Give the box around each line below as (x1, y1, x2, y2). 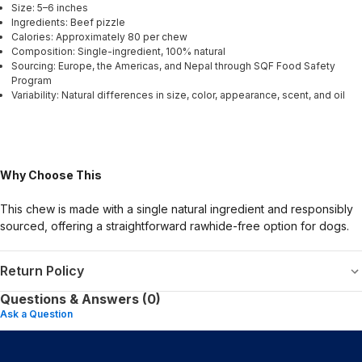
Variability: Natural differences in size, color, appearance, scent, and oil (11, 89, 345, 102)
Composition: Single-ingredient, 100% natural (11, 45, 225, 58)
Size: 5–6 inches (11, 2, 88, 15)
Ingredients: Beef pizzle (11, 16, 125, 29)
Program (11, 74, 52, 87)
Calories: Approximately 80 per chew (11, 31, 187, 44)
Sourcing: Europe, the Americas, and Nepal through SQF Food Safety (11, 60, 335, 73)
